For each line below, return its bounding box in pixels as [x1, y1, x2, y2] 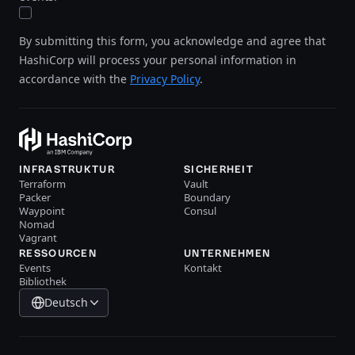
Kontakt [184, 261, 222, 275]
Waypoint [19, 204, 65, 218]
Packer [19, 190, 51, 204]
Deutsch [44, 295, 88, 310]
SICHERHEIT [184, 162, 254, 176]
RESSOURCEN [19, 246, 97, 260]
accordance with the [19, 71, 130, 86]
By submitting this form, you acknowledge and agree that [19, 33, 326, 48]
